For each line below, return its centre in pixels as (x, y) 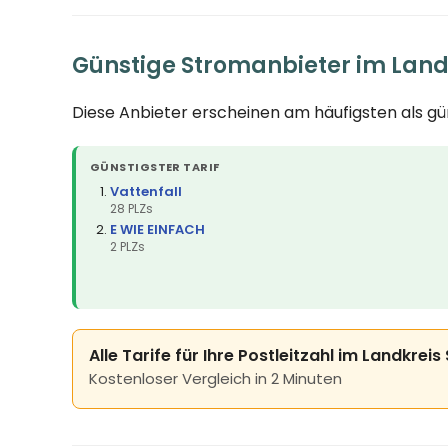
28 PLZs (131, 208)
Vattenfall (146, 191)
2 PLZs (127, 246)
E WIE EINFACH (157, 229)
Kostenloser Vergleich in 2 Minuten (215, 378)
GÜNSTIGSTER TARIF (155, 166)
